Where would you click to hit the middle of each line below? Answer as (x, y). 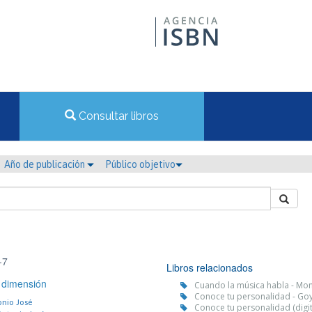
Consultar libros (117, 116)
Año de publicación (46, 164)
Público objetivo (140, 164)
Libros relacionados (210, 267)
